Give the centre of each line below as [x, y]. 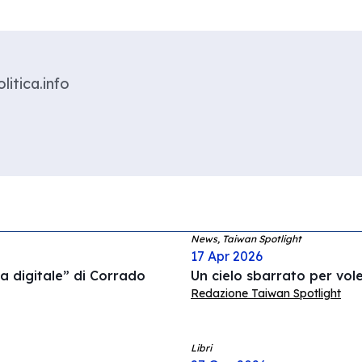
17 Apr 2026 [227, 256]
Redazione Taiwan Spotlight [266, 293]
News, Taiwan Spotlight [246, 239]
